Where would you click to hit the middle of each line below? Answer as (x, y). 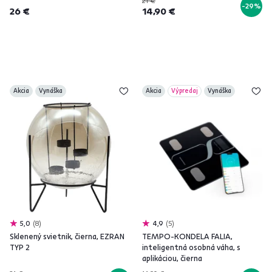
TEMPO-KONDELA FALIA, (187, 236)
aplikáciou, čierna (172, 258)
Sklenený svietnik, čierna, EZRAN (67, 236)
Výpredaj (185, 91)
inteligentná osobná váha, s (191, 247)
